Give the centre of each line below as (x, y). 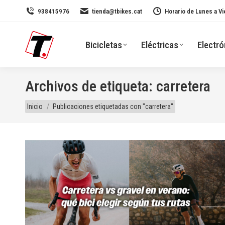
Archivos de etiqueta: (91, 86)
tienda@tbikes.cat (117, 11)
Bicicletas (104, 45)
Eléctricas (160, 45)
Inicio (35, 106)
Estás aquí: (44, 101)
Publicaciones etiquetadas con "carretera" (113, 106)
